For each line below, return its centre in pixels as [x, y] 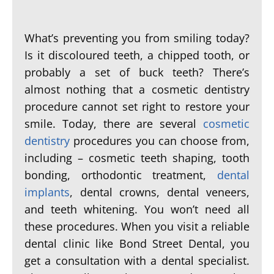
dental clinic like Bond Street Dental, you [137, 243]
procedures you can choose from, [160, 141]
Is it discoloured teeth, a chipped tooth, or [137, 55]
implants [47, 192]
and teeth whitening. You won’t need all [137, 209]
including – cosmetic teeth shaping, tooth [137, 158]
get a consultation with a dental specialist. [137, 261]
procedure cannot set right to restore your [137, 106]
